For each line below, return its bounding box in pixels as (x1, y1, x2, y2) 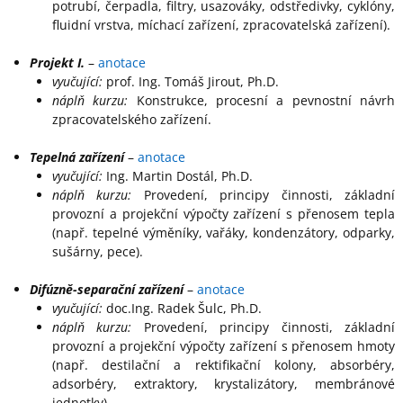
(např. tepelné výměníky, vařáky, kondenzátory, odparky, (51, 224, 396, 242)
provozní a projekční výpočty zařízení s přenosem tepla (51, 205, 396, 223)
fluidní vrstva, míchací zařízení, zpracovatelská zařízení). (51, 16, 390, 34)
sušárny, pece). (51, 243, 143, 261)
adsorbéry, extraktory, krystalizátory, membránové (51, 375, 396, 393)
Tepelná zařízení (30, 148, 125, 166)
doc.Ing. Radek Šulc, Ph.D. (102, 300, 262, 318)
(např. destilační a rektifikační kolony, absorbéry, (51, 356, 396, 374)
